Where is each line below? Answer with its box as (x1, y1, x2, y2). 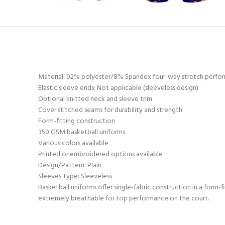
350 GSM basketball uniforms (38, 127, 125, 139)
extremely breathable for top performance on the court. (38, 193, 209, 205)
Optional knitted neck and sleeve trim (38, 93, 152, 105)
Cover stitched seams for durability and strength (38, 104, 182, 117)
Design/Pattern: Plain (38, 160, 101, 172)
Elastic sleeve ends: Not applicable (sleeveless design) (38, 82, 198, 94)
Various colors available (38, 138, 108, 150)
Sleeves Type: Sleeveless (38, 171, 112, 183)
